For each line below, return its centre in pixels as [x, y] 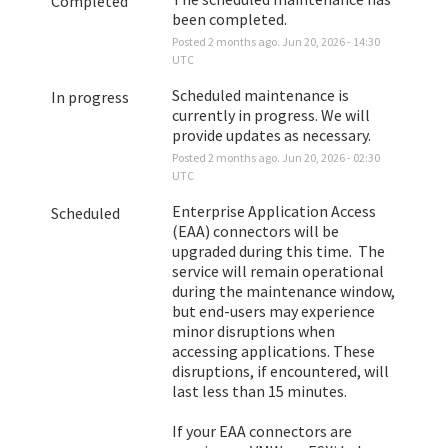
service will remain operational [277, 270]
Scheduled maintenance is [260, 94]
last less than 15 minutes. [260, 390]
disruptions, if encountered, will [280, 370]
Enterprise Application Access [273, 210]
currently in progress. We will [270, 114]
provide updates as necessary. [271, 134]
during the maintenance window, [283, 290]
